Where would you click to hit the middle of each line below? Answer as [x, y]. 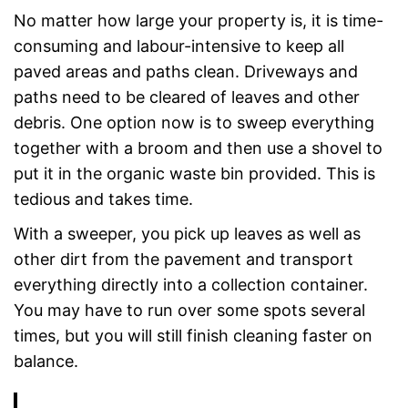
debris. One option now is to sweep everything [194, 122]
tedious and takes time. [103, 199]
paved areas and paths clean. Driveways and [186, 71]
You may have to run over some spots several [189, 310]
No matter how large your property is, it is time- [199, 20]
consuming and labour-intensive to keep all [179, 46]
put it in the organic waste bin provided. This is [194, 173]
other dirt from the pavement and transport [184, 259]
